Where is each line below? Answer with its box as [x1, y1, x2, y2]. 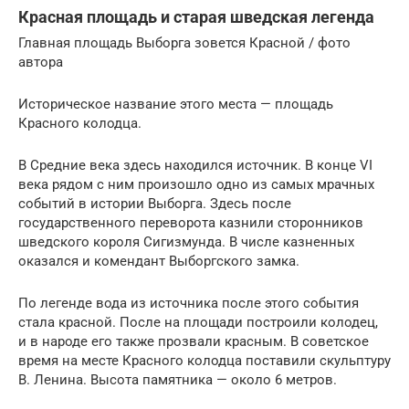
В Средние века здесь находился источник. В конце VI [18, 156, 372, 173]
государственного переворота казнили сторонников [18, 214, 363, 231]
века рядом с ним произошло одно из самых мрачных [18, 175, 374, 193]
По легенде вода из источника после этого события [18, 294, 359, 311]
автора [18, 53, 63, 70]
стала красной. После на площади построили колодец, [18, 313, 378, 330]
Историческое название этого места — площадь [18, 95, 333, 112]
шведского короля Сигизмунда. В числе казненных [18, 233, 354, 250]
